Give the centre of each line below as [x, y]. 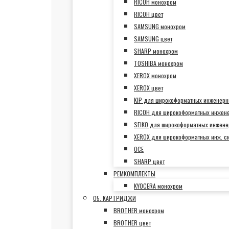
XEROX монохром [155, 75]
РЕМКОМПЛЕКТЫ [134, 174]
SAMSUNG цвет [153, 39]
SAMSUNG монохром [160, 26]
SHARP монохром [156, 51]
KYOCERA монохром [158, 186]
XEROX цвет [148, 88]
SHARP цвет [149, 161]
